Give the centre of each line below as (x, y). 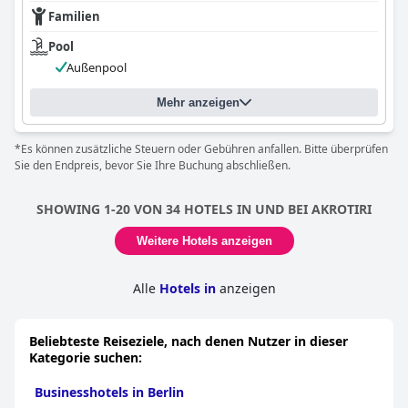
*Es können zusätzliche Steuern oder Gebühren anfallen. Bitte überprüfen (201, 149)
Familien (74, 16)
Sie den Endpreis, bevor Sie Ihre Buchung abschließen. (153, 165)
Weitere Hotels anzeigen (204, 241)
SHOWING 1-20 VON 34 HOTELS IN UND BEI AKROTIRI (204, 209)
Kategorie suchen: (86, 357)
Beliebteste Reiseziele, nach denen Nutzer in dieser (189, 341)
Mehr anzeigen (198, 102)
